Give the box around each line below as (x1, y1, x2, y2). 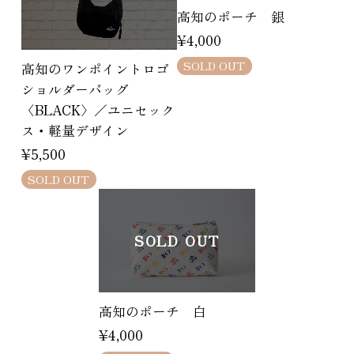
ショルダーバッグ (21, 79, 129, 99)
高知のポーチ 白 (99, 302, 224, 322)
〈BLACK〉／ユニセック (21, 100, 175, 119)
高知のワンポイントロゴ (21, 58, 169, 78)
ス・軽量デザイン (21, 120, 129, 140)
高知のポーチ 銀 (177, 7, 284, 27)
